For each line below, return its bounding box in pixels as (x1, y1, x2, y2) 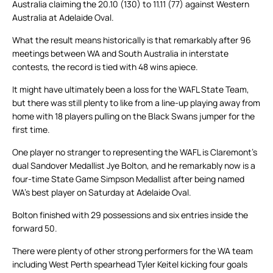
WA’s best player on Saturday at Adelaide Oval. (12, 186, 191, 199)
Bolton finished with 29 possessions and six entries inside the (12, 209, 248, 221)
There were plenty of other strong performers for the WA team (12, 245, 253, 257)
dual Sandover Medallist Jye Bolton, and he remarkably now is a (12, 160, 255, 172)
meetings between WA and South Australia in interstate (12, 48, 229, 60)
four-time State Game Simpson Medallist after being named (12, 173, 244, 185)
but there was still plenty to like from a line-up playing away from (12, 97, 260, 109)
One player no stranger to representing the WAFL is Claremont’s (12, 146, 257, 158)
